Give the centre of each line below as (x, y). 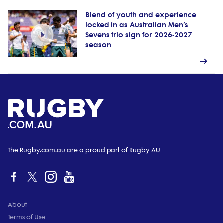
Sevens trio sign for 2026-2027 (138, 35)
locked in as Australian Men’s (136, 25)
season (98, 45)
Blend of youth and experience (140, 15)
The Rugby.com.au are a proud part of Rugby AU (84, 150)
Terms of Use (27, 217)
